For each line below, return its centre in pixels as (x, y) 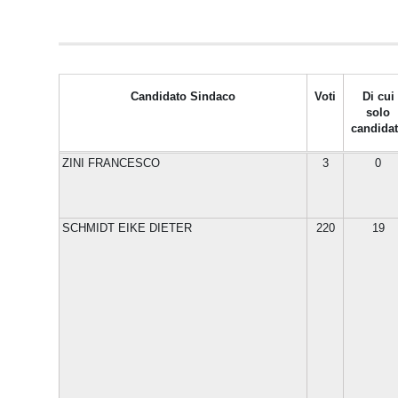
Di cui (378, 96)
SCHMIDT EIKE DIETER (127, 228)
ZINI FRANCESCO (111, 163)
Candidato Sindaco (183, 96)
